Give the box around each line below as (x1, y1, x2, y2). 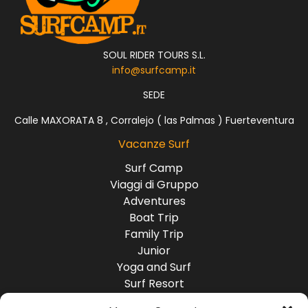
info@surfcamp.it (112, 63, 196, 78)
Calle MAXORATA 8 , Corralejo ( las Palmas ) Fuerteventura (14, 113, 294, 127)
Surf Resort (124, 276, 184, 292)
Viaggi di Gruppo (109, 177, 199, 193)
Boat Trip (129, 210, 179, 226)
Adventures (122, 193, 186, 210)
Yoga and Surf (117, 259, 191, 276)
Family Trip (124, 226, 184, 243)
